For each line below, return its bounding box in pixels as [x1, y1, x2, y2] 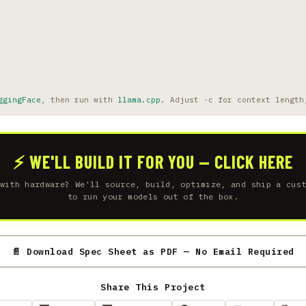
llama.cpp [117, 95, 161, 105]
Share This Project [100, 281, 206, 294]
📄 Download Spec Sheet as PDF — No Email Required [12, 245, 294, 258]
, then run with [41, 95, 117, 105]
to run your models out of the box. [67, 191, 239, 202]
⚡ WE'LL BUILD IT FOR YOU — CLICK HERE [13, 151, 293, 173]
